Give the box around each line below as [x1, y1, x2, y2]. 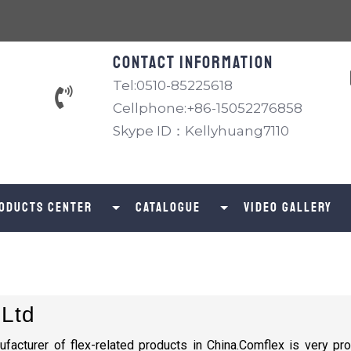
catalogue [135, 199, 201, 215]
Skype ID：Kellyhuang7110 [113, 123, 289, 139]
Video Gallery [243, 199, 332, 215]
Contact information [113, 52, 273, 74]
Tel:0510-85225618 [113, 78, 233, 93]
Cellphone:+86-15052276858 [113, 100, 302, 116]
